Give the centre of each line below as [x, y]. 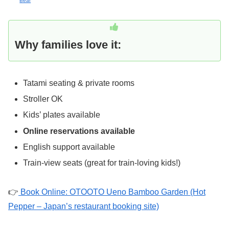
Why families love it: [68, 45]
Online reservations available [79, 131]
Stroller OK [43, 99]
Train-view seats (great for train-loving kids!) [102, 163]
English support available [69, 147]
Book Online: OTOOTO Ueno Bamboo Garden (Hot [112, 192]
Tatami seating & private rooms [79, 83]
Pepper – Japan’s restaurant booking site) [84, 206]
